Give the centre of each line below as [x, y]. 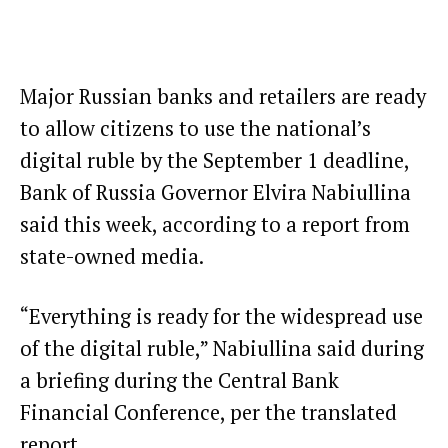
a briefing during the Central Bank [179, 381]
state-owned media [109, 256]
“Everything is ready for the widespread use [221, 317]
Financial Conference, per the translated [208, 413]
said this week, [88, 224]
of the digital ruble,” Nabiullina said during [222, 349]
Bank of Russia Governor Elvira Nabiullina [215, 192]
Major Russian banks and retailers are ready [223, 96]
